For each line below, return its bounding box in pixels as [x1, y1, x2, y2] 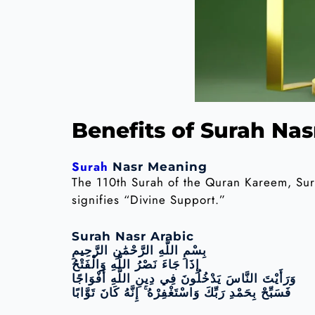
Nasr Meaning [108, 159, 207, 174]
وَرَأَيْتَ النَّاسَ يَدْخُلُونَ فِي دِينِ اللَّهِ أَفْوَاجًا [72, 271, 296, 286]
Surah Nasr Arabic [72, 229, 194, 244]
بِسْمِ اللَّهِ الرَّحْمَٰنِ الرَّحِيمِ [72, 243, 207, 258]
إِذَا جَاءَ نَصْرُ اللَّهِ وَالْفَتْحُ [72, 257, 200, 272]
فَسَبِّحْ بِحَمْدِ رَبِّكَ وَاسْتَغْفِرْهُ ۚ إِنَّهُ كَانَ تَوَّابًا [72, 285, 291, 300]
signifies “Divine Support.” [72, 191, 226, 208]
